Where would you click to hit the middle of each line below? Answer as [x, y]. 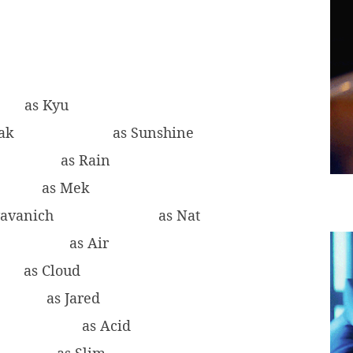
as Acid [104, 326]
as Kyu [45, 105]
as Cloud [50, 271]
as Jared [71, 298]
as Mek [64, 188]
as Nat [179, 216]
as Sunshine [153, 133]
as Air [87, 243]
